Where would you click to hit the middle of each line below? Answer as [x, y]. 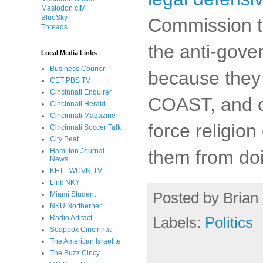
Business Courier [77, 69]
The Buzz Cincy [75, 253]
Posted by [188, 198]
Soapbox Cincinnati [81, 230]
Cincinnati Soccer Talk [85, 127]
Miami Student [73, 194]
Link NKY [65, 183]
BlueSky [54, 18]
